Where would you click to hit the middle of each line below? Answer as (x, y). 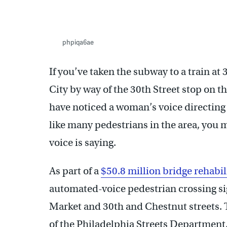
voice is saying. (84, 142)
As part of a (75, 171)
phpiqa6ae (78, 42)
